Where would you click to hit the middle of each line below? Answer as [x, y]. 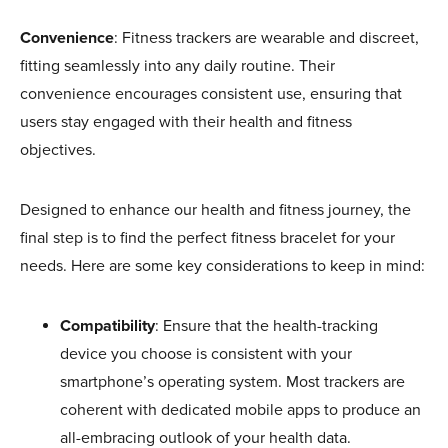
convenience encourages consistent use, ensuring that [211, 93]
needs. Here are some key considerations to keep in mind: [222, 265]
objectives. [58, 149]
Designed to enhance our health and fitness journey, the [215, 209]
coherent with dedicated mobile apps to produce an [240, 409]
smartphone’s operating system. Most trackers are [232, 381]
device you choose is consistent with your [206, 353]
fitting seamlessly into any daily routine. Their [177, 65]
